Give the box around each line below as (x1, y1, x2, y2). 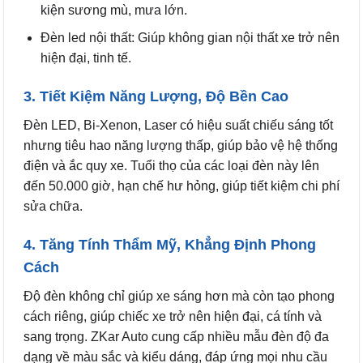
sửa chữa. (23, 199, 83, 214)
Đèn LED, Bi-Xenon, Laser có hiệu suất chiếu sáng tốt (23, 118, 333, 133)
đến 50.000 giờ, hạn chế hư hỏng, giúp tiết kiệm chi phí (23, 179, 340, 194)
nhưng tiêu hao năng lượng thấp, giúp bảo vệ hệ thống (23, 139, 338, 153)
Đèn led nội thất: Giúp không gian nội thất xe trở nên (40, 31, 340, 45)
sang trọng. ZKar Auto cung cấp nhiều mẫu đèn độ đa (23, 329, 329, 344)
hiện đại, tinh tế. (40, 51, 131, 66)
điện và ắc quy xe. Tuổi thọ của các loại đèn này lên (23, 159, 319, 173)
